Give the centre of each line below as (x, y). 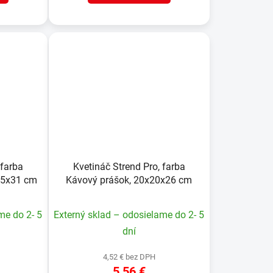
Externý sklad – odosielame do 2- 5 (129, 214)
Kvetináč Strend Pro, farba (129, 166)
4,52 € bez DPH (129, 257)
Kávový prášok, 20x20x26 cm (129, 180)
